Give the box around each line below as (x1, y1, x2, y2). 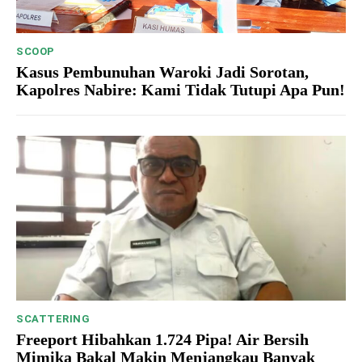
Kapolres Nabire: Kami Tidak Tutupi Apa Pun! (16, 81, 345, 99)
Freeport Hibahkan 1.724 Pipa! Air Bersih (16, 330, 309, 349)
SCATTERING (16, 313, 90, 326)
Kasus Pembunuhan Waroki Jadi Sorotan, (16, 63, 309, 82)
